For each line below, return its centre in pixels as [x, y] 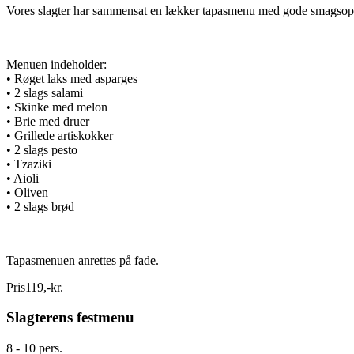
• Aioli [23, 178]
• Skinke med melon [57, 107]
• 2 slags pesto [42, 149]
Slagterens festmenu [70, 318]
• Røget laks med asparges [72, 78]
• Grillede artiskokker [60, 135]
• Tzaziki [29, 164]
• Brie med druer [48, 121]
